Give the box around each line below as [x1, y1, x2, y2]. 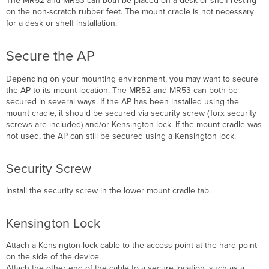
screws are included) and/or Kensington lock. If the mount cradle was [6, 119, 262, 130]
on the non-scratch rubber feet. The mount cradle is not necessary [6, 6, 255, 17]
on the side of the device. [6, 251, 101, 262]
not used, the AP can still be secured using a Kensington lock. [6, 130, 237, 141]
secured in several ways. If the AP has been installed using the [6, 96, 240, 107]
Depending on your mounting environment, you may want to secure [6, 73, 259, 84]
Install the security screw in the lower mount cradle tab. [6, 185, 211, 196]
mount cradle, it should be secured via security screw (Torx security [6, 107, 257, 118]
